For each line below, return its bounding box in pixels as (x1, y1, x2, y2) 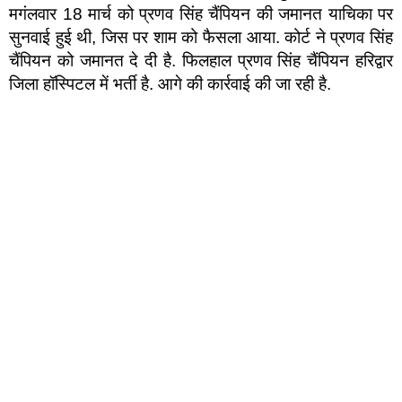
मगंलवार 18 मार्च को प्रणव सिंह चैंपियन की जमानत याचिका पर (9, 4, 393, 24)
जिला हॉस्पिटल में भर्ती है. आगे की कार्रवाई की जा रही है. (9, 74, 331, 94)
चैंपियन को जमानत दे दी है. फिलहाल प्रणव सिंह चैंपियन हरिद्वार (9, 51, 393, 71)
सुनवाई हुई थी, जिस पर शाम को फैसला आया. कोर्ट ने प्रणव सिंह (9, 28, 393, 48)
